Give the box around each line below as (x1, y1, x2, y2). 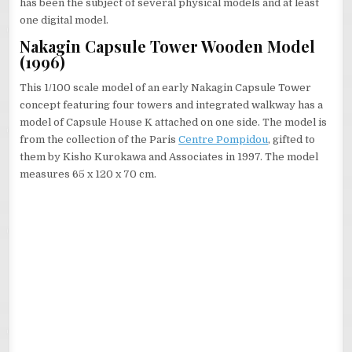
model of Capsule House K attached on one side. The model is (20, 116, 328, 128)
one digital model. (20, 14, 109, 26)
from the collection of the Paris (20, 134, 179, 145)
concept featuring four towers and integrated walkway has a (20, 99, 324, 111)
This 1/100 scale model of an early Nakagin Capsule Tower (20, 82, 312, 93)
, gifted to (268, 134, 316, 145)
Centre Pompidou (178, 134, 269, 145)
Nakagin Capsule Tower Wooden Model (20, 35, 316, 57)
